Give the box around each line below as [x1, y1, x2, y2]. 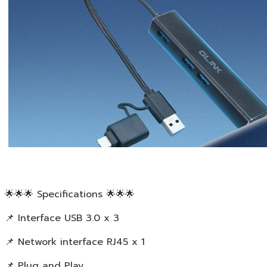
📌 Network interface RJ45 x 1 [5, 234, 145, 249]
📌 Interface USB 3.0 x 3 [5, 210, 119, 225]
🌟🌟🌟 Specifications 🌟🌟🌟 [5, 187, 135, 201]
